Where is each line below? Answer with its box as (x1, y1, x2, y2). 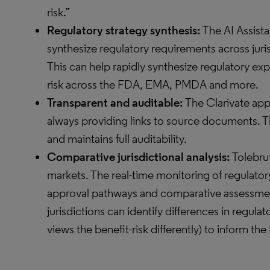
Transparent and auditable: (47, 95, 185, 110)
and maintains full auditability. (47, 131, 187, 146)
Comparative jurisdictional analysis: (47, 149, 232, 164)
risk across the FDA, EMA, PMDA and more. (47, 77, 259, 92)
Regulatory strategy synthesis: (47, 23, 202, 37)
